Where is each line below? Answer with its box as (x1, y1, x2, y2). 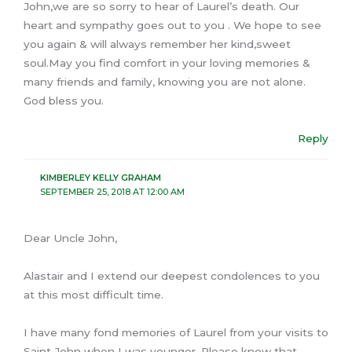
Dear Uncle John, (24, 231, 117, 244)
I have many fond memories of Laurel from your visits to (24, 325, 328, 339)
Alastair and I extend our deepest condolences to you (24, 269, 320, 282)
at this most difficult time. (24, 288, 163, 301)
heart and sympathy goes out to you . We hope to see (24, 19, 321, 32)
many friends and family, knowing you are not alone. (24, 75, 306, 89)
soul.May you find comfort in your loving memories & (24, 57, 310, 70)
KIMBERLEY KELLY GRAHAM (39, 171, 161, 183)
